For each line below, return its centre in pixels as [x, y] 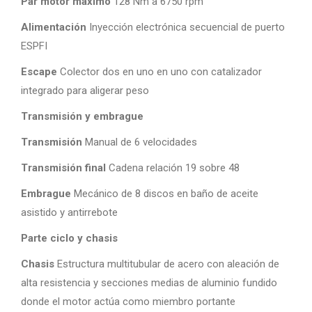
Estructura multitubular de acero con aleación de [167, 264]
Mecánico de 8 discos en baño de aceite [166, 194]
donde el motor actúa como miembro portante [128, 302]
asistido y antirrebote [69, 212]
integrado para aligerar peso [85, 91]
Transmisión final [63, 168]
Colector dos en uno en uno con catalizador [161, 72]
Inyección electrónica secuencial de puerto [187, 27]
